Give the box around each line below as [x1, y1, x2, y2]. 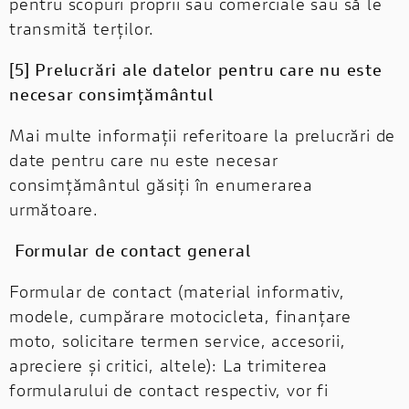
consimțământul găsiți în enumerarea [9, 173, 313, 195]
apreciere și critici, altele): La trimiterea [9, 353, 329, 376]
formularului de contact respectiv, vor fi [9, 378, 329, 401]
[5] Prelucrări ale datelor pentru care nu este [9, 58, 383, 80]
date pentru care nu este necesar [9, 148, 278, 171]
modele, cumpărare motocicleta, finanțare [9, 304, 351, 327]
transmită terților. [9, 16, 155, 39]
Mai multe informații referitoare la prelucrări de [9, 123, 396, 146]
